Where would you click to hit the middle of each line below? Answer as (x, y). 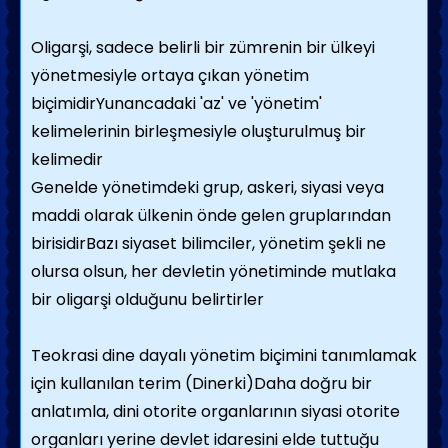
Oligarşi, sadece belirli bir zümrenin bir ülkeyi (203, 47)
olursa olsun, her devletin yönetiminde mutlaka (213, 271)
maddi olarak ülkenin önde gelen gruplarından (211, 215)
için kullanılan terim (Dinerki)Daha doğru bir (201, 383)
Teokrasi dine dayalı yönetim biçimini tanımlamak (224, 355)
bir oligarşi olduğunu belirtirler (147, 299)
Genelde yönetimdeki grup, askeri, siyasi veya (207, 187)
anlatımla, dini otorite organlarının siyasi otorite (215, 411)
